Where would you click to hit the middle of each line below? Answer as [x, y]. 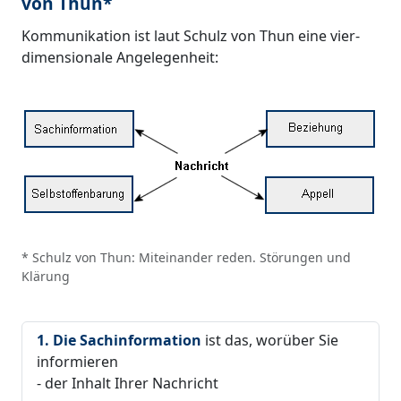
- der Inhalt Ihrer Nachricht [128, 383]
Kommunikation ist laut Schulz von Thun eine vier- [191, 35]
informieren [77, 361]
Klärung [46, 276]
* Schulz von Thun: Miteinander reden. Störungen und [186, 257]
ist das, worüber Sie [272, 340]
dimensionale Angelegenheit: [120, 57]
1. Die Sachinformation [121, 340]
